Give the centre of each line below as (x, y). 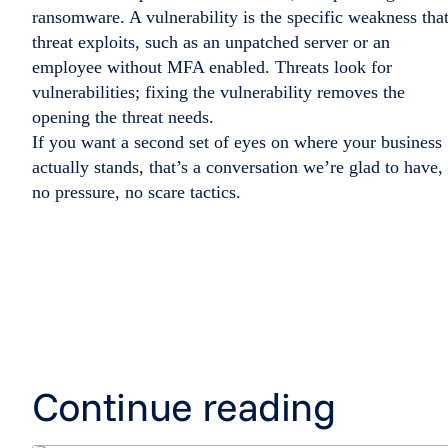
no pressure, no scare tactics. (136, 192)
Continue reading (184, 406)
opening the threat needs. (123, 117)
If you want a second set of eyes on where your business (237, 142)
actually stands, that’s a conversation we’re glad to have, (237, 167)
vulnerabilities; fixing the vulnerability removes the (218, 92)
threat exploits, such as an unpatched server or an (211, 42)
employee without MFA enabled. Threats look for (212, 67)
